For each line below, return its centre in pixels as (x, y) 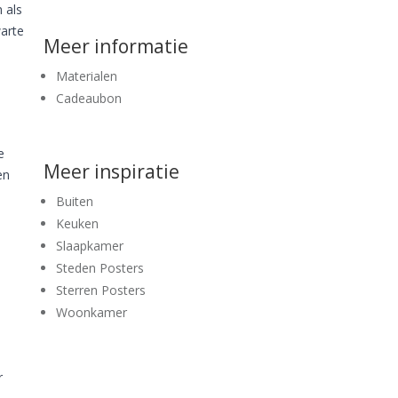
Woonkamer (92, 312)
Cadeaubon (89, 98)
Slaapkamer (90, 245)
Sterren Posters (101, 290)
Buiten (75, 201)
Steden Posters (100, 267)
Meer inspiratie (111, 171)
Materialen (87, 76)
